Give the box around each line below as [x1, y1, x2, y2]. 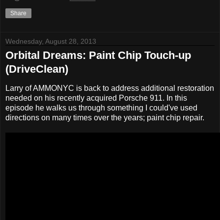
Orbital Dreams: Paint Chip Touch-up [5, 49, 191, 62]
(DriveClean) [5, 63, 68, 76]
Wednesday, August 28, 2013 [5, 37, 96, 46]
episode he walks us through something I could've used [5, 104, 197, 112]
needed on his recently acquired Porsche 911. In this [5, 94, 187, 103]
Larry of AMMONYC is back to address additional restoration [5, 84, 214, 93]
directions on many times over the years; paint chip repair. [5, 113, 204, 122]
